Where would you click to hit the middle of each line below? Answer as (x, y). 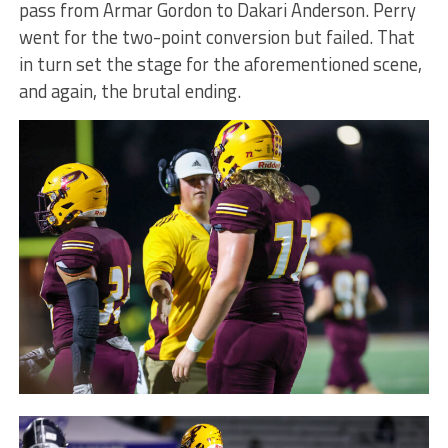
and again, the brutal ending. (129, 91)
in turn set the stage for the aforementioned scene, (220, 64)
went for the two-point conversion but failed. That (216, 37)
